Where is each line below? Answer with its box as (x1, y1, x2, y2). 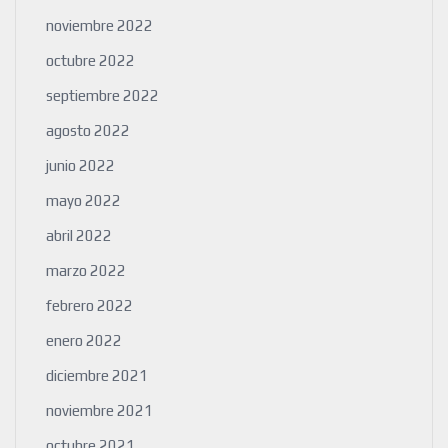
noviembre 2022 (46, 17, 153, 35)
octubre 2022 (46, 52, 135, 70)
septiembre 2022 (46, 87, 159, 105)
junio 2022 (46, 157, 115, 175)
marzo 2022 (46, 262, 126, 280)
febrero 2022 (46, 297, 133, 315)
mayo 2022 (46, 192, 121, 210)
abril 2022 (46, 227, 112, 245)
